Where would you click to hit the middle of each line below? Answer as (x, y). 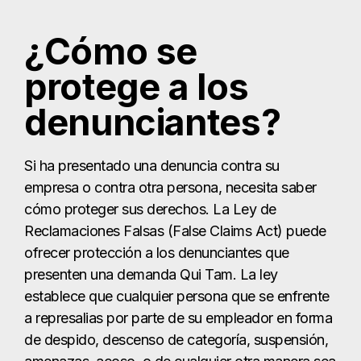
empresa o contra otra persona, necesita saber (170, 188)
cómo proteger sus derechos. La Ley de (150, 210)
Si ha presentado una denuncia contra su (152, 166)
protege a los (137, 87)
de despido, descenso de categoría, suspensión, (176, 340)
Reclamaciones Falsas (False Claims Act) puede (175, 231)
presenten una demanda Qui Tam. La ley (151, 275)
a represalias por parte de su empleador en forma (178, 318)
